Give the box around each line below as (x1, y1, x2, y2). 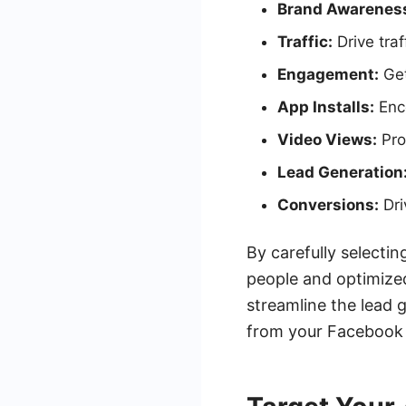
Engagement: (277, 65, 379, 83)
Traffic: (277, 33, 333, 51)
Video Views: (277, 130, 377, 149)
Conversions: (277, 196, 379, 214)
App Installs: (277, 98, 374, 116)
